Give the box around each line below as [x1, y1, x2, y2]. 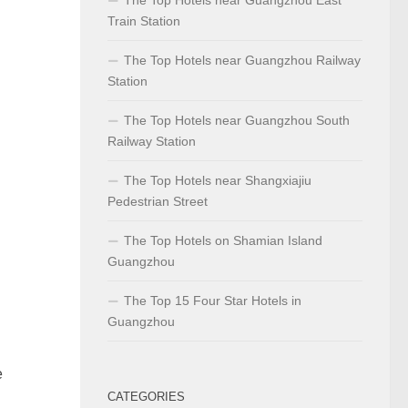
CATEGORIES [107, 389, 185, 403]
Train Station [107, 13, 180, 28]
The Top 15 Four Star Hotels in [124, 292, 301, 308]
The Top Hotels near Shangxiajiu [124, 172, 311, 188]
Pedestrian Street [107, 193, 208, 209]
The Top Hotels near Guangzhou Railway [124, 52, 361, 67]
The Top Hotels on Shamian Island [124, 232, 322, 248]
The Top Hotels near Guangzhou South [124, 112, 350, 127]
